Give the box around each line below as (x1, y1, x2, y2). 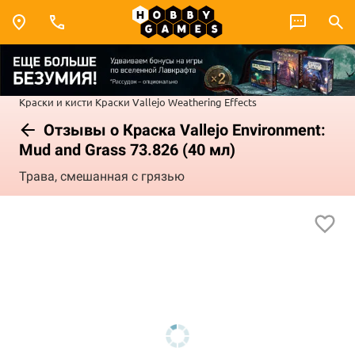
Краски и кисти (19, 94, 93, 109)
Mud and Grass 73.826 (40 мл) (19, 139, 235, 159)
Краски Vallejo (95, 94, 166, 109)
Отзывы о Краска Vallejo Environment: (40, 120, 326, 139)
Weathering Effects (168, 94, 257, 109)
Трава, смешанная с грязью (19, 169, 185, 185)
